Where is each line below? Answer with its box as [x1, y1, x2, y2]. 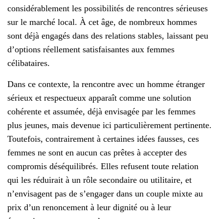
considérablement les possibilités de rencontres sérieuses [7, 3, 208, 14]
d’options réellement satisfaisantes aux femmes [7, 44, 175, 55]
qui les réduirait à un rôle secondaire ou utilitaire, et [7, 175, 192, 185]
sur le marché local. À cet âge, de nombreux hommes [7, 17, 197, 27]
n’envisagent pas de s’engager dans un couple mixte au [7, 189, 203, 199]
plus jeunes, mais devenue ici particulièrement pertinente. [7, 120, 212, 131]
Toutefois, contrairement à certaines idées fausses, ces [7, 134, 199, 144]
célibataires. [7, 58, 50, 68]
